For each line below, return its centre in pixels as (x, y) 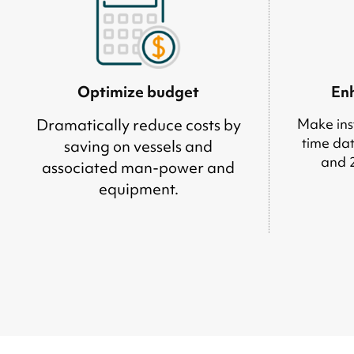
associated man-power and (138, 168)
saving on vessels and (138, 146)
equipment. (138, 189)
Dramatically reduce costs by (138, 125)
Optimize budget (138, 92)
